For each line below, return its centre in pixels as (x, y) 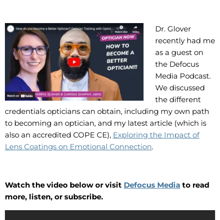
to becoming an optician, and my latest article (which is (106, 123)
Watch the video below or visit (64, 185)
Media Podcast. (183, 76)
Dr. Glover (173, 28)
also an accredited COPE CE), (59, 135)
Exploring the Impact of (156, 135)
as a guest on (179, 52)
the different (178, 99)
